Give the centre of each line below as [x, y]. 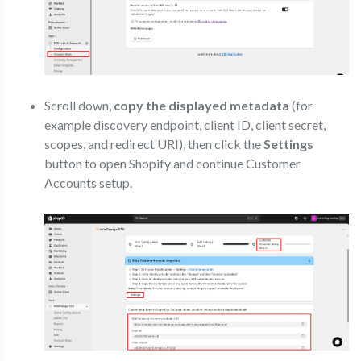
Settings [288, 143]
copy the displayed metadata [201, 105]
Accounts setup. [88, 182]
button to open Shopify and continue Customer [172, 163]
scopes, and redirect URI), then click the [154, 143]
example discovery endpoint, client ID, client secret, [185, 124]
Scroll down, [79, 105]
